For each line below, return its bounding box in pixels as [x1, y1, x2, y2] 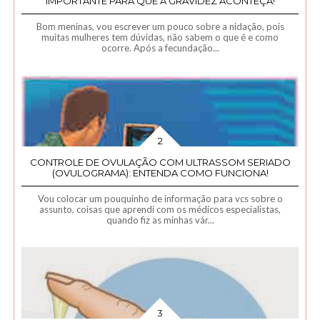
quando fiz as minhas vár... [106, 214, 214, 226]
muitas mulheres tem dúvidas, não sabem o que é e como [41, 31, 279, 43]
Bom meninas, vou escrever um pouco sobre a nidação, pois [36, 20, 284, 32]
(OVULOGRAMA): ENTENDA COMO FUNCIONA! [51, 166, 269, 179]
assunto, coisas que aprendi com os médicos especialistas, [39, 203, 281, 215]
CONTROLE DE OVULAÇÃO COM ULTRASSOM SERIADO [29, 156, 291, 168]
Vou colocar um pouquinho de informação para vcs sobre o [37, 192, 283, 204]
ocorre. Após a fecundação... [101, 41, 219, 54]
